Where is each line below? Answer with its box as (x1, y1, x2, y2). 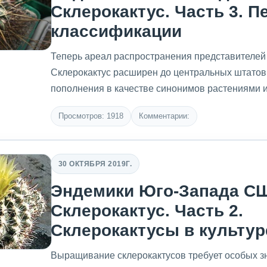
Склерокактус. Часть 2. (51, 201, 243, 220)
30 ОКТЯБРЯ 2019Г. (58, 159, 132, 168)
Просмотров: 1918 (58, 111, 123, 120)
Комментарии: (139, 111, 190, 120)
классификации (51, 22, 182, 41)
